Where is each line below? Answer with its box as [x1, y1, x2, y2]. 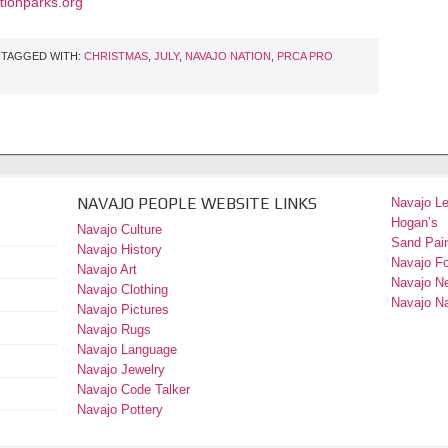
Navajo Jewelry [77, 361, 165, 377]
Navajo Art [77, 261, 137, 277]
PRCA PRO [277, 49, 333, 62]
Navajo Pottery [77, 401, 163, 417]
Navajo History [77, 241, 162, 257]
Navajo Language [77, 341, 177, 357]
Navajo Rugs [77, 321, 151, 337]
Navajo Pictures [77, 301, 169, 317]
